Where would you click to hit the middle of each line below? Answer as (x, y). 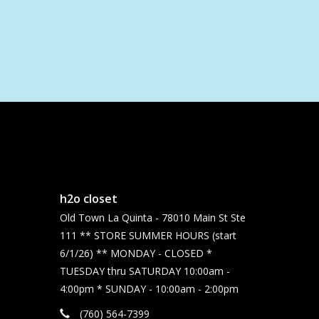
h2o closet (88, 198)
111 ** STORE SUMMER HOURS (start (148, 235)
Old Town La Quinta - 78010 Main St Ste (152, 217)
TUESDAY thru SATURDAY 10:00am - (145, 271)
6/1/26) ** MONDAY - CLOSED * (136, 253)
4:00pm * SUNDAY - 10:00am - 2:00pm (149, 288)
